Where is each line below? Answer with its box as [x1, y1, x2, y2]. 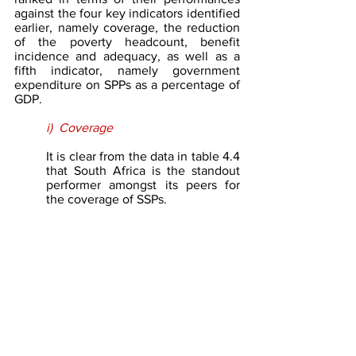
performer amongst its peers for [46, 177, 240, 192]
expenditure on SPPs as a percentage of [14, 77, 240, 91]
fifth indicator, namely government [14, 63, 240, 77]
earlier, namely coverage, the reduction [14, 20, 240, 34]
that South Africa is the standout [46, 163, 240, 177]
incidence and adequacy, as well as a [14, 48, 240, 63]
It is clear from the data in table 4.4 [46, 149, 240, 163]
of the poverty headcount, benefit [14, 34, 240, 48]
